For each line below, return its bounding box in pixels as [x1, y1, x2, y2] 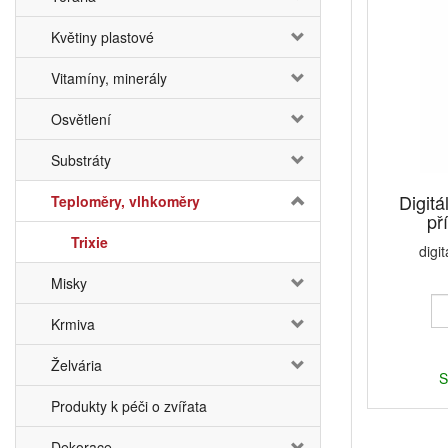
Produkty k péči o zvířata [51, 396, 207, 416]
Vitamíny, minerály [51, 68, 167, 88]
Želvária [51, 355, 102, 375]
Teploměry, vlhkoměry [51, 191, 200, 211]
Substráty [51, 150, 111, 170]
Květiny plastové [51, 27, 154, 47]
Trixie [71, 232, 108, 252]
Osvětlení [51, 109, 111, 129]
